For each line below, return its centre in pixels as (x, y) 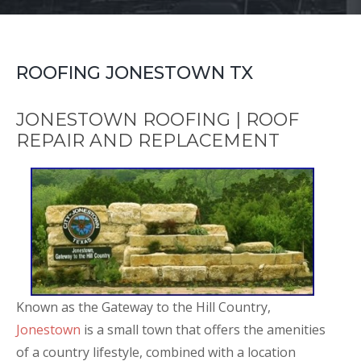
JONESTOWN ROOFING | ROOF (158, 120)
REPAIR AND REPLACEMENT (148, 141)
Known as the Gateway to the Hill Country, (143, 307)
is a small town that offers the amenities (203, 329)
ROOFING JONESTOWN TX (135, 73)
